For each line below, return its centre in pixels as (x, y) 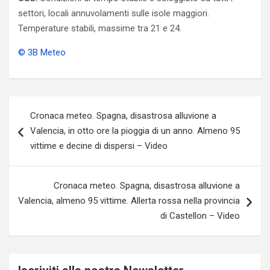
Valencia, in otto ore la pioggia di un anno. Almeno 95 (135, 131)
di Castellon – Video (200, 216)
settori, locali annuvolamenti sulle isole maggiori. (114, 13)
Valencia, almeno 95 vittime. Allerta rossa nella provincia (129, 201)
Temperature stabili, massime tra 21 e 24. (100, 28)
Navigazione (51, 105)
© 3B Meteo (42, 52)
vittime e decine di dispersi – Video (99, 146)
